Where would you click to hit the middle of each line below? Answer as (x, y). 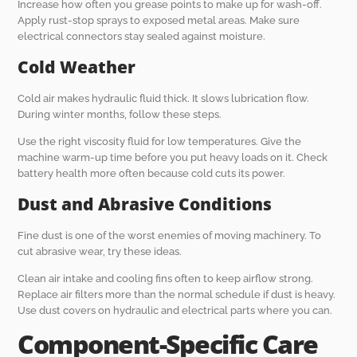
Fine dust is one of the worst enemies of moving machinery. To (170, 235)
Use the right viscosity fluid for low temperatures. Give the (160, 142)
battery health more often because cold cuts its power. (152, 174)
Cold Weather (77, 67)
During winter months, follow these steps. (120, 114)
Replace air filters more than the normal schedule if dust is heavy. (177, 295)
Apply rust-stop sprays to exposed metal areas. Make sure (159, 21)
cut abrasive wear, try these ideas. (100, 251)
